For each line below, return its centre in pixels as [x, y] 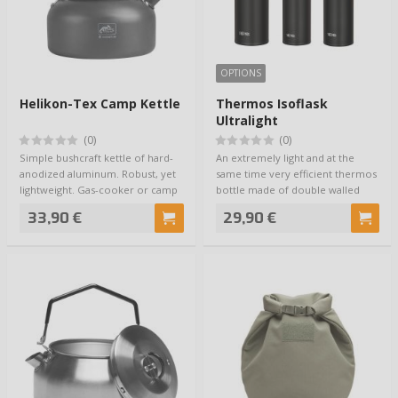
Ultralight [247, 120]
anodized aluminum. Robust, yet [98, 174]
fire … [33, 206]
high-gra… [239, 206]
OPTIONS [240, 73]
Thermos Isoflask [271, 103]
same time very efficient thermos [296, 174]
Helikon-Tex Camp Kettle [100, 103]
